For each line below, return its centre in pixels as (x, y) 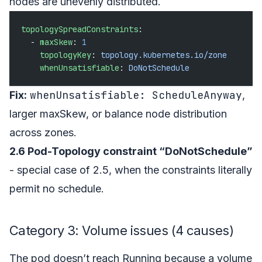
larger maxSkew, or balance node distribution (118, 113)
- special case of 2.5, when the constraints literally (131, 170)
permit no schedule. (57, 188)
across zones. (43, 132)
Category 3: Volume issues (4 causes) (122, 230)
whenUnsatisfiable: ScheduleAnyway (136, 95)
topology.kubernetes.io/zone (164, 55)
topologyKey (56, 55)
